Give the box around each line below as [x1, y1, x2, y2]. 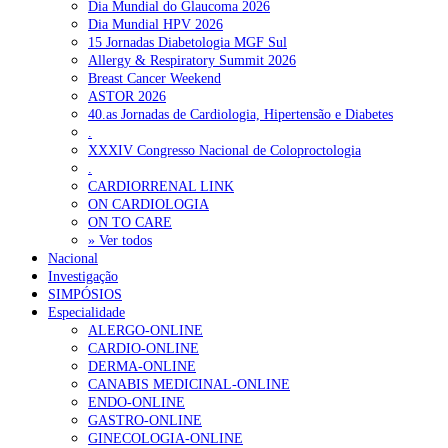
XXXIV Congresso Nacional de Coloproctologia [88, 142, 361, 158]
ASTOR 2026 [88, 88, 166, 104]
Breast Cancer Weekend [88, 70, 221, 86]
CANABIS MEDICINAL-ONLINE [88, 376, 290, 392]
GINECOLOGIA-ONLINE [88, 430, 243, 446]
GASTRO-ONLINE [88, 412, 202, 428]
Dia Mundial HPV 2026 [88, 16, 223, 32]
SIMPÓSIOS [48, 286, 122, 302]
